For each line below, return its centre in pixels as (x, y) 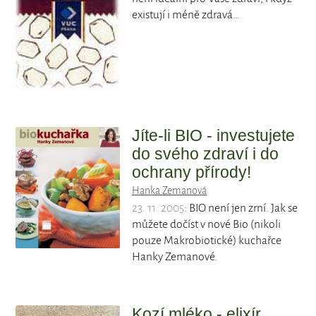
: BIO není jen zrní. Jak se (241, 208)
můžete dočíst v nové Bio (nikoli (206, 225)
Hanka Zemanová (169, 191)
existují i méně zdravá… (186, 15)
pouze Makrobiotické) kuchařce (207, 241)
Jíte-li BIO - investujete (213, 136)
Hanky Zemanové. (175, 257)
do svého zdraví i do (205, 154)
